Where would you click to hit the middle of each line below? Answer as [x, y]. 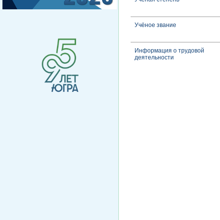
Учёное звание [155, 25]
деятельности [154, 58]
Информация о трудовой [169, 51]
